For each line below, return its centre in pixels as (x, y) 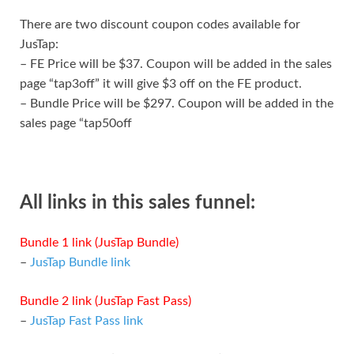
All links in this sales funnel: (137, 203)
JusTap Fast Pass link (87, 320)
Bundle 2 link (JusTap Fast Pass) (105, 301)
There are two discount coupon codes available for (160, 25)
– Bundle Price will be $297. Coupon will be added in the (177, 104)
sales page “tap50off (76, 124)
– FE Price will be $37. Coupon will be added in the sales (176, 64)
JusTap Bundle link (80, 262)
